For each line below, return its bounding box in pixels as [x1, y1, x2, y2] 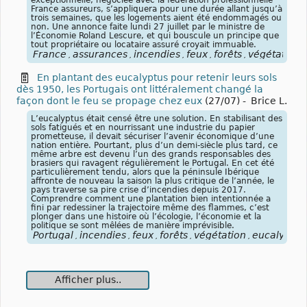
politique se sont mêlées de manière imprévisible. [31, 220, 234, 230]
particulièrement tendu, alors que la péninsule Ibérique [31, 167, 259, 177]
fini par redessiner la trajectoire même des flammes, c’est [31, 202, 269, 212]
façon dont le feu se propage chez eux [16, 95, 202, 106]
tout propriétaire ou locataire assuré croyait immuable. [31, 39, 256, 49]
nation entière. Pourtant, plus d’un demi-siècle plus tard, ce [31, 140, 278, 150]
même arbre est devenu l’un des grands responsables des [31, 149, 271, 159]
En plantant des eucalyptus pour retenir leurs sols [37, 71, 277, 83]
